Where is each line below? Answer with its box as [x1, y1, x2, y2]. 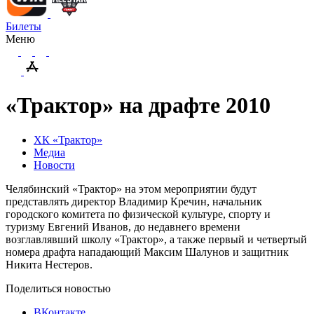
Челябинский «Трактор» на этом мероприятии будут [6, 182, 257, 195]
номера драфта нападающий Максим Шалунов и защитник [6, 245, 289, 258]
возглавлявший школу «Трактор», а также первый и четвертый [6, 233, 307, 245]
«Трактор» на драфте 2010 [6, 93, 271, 118]
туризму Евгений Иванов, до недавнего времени [6, 220, 240, 233]
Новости [34, 158, 75, 171]
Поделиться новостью [6, 282, 111, 294]
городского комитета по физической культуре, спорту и [6, 207, 271, 220]
